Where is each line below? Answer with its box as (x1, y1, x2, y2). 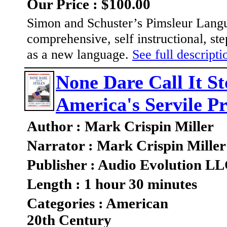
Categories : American (27, 195, 168, 212)
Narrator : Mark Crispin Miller (27, 137, 226, 154)
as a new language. (27, 47, 132, 62)
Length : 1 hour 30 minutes (27, 176, 197, 193)
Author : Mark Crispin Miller (27, 118, 214, 135)
